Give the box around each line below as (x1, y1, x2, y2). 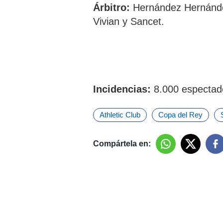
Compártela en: (93, 139, 151, 148)
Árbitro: (93, 2, 133, 13)
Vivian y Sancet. (93, 16, 164, 27)
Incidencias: (93, 84, 154, 95)
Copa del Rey (158, 111, 203, 119)
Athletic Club (100, 111, 140, 119)
